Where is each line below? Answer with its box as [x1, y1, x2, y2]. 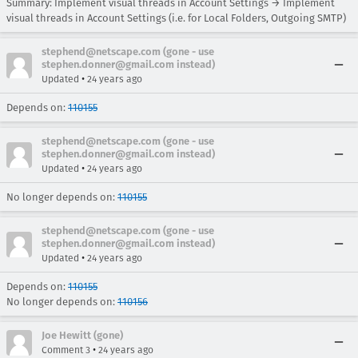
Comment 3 [42, 344, 90, 356]
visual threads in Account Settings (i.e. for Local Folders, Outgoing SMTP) [6, 12, 346, 24]
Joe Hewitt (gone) [42, 329, 123, 341]
